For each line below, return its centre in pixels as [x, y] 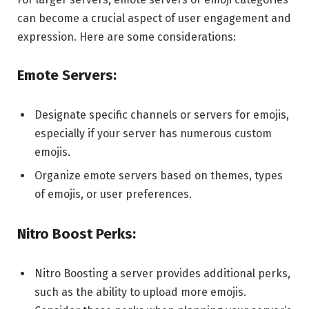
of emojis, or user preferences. [113, 195]
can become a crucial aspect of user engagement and [154, 18]
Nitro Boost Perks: [77, 234]
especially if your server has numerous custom [153, 134]
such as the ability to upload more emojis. [140, 292]
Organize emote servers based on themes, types [159, 176]
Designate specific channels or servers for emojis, [162, 115]
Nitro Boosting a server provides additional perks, [162, 273]
